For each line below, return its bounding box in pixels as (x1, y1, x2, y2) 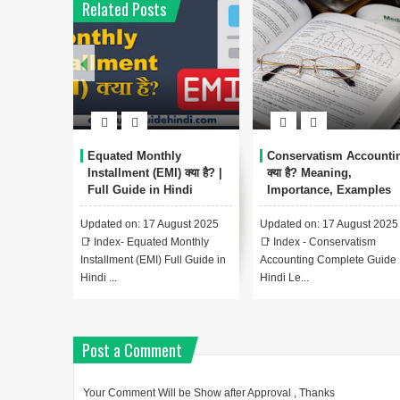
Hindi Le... (259, 271, 309, 285)
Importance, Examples (266, 183, 391, 197)
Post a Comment (82, 338, 182, 362)
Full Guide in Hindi (87, 183, 193, 197)
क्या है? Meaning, (266, 166, 352, 180)
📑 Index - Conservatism (259, 236, 376, 249)
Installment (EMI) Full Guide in (80, 254, 226, 267)
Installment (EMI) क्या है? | (87, 166, 222, 180)
